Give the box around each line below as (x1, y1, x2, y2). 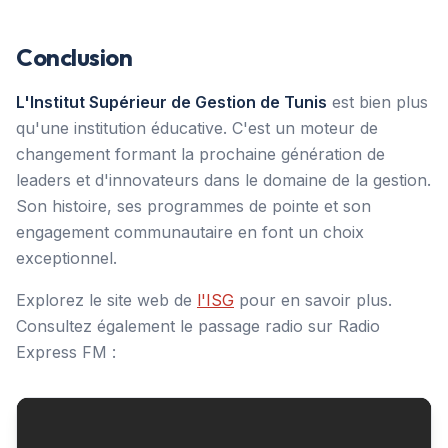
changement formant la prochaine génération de (16, 143, 385, 164)
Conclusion (16, 41, 133, 72)
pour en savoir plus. (234, 289, 392, 310)
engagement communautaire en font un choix (16, 221, 364, 242)
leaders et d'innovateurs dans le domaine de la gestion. (16, 169, 431, 190)
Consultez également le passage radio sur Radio (16, 315, 380, 336)
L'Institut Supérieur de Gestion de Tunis (16, 91, 327, 112)
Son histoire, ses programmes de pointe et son (16, 195, 371, 216)
